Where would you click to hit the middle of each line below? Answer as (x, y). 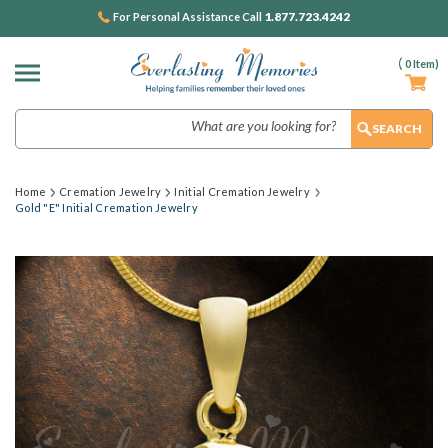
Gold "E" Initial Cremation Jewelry (106, 207)
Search (36, 119)
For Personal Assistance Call (188, 16)
